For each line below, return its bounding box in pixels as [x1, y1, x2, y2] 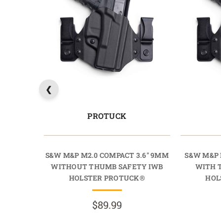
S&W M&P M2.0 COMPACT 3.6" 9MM [45, 150, 169, 160]
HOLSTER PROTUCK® [69, 173, 145, 183]
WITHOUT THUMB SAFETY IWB [51, 161, 163, 171]
